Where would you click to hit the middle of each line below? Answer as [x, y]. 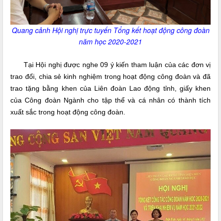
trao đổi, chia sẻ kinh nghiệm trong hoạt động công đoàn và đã [110, 77]
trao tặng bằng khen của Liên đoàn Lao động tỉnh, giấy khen [110, 89]
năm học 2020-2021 [110, 42]
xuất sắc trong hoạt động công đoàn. [68, 112]
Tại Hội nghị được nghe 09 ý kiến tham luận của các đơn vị [117, 65]
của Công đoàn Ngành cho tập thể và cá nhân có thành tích [110, 100]
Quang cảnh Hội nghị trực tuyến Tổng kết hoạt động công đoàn [110, 30]
